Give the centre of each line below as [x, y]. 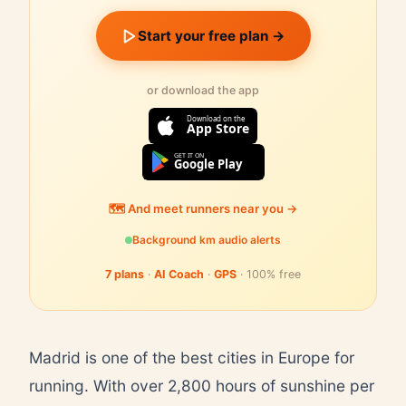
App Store [218, 128]
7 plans [125, 274]
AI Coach [179, 274]
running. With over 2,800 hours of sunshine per [202, 385]
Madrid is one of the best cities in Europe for [192, 357]
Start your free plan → [211, 36]
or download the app [203, 90]
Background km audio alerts [207, 240]
